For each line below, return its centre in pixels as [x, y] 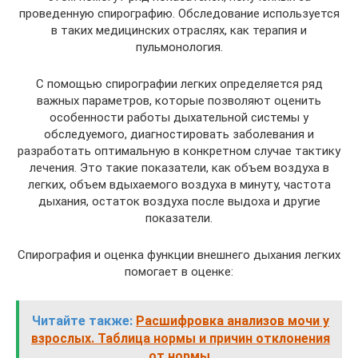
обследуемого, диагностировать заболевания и [179, 134]
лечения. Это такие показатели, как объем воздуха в [179, 168]
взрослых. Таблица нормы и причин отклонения [181, 338]
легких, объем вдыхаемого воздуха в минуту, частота [179, 185]
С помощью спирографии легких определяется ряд [179, 84]
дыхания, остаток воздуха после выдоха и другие [179, 201]
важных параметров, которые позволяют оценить [179, 101]
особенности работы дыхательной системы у [179, 117]
